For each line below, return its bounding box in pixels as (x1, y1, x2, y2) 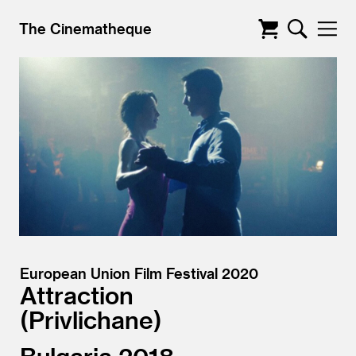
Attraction (20, 281, 133, 309)
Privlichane (29, 305, 153, 334)
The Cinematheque (19, 20, 152, 37)
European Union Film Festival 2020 (20, 265, 258, 281)
